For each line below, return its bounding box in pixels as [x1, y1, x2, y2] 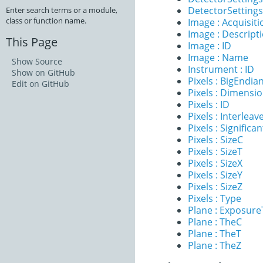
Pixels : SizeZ [188, 180, 242, 193]
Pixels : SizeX [188, 157, 242, 170]
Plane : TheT [188, 227, 241, 240]
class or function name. [6, 15, 86, 26]
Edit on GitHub [12, 78, 69, 90]
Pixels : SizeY [188, 168, 242, 181]
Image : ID [188, 39, 231, 52]
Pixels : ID [188, 98, 230, 111]
